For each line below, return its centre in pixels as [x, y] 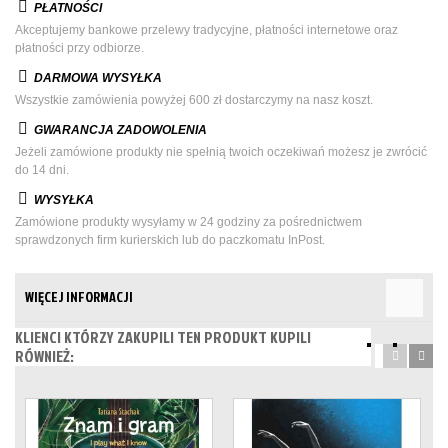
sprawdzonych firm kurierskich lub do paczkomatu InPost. [170, 239]
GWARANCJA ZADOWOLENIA [119, 129]
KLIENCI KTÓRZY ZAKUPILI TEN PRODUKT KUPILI [163, 336]
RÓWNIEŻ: [44, 355]
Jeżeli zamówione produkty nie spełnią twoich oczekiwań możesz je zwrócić [221, 151]
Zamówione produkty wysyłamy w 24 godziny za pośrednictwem [188, 221]
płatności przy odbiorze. [79, 47]
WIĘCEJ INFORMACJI [79, 296]
